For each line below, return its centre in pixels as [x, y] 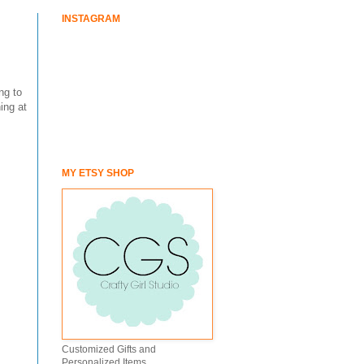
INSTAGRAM [91, 19]
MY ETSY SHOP [98, 173]
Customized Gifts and [109, 349]
